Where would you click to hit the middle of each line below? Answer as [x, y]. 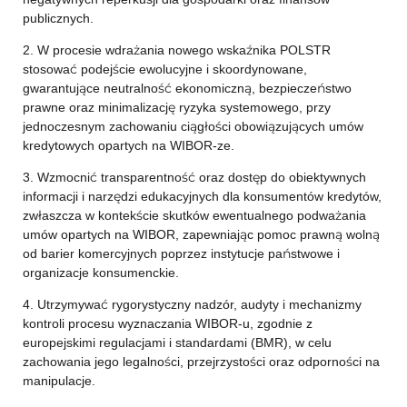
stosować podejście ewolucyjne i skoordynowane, [164, 69]
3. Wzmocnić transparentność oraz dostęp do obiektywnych [194, 177]
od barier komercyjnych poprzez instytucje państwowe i [181, 253]
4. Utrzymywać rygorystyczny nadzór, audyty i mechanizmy [192, 304]
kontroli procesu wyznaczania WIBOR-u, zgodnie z [167, 323]
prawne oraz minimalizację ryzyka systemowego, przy [176, 107]
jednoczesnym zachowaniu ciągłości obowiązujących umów [193, 126]
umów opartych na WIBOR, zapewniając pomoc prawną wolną [201, 234]
